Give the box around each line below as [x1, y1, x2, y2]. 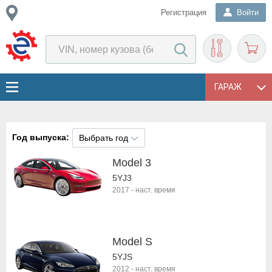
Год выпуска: [12, 132, 69, 142]
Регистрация [161, 8, 206, 17]
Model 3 [112, 157, 151, 169]
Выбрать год [79, 133, 128, 143]
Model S [112, 236, 152, 248]
